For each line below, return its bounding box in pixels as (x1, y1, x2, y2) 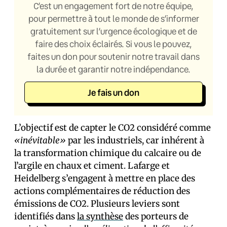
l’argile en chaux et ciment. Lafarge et (14, 160, 170, 171)
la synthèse (77, 211, 123, 222)
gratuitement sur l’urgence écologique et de (30, 25, 197, 37)
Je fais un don (88, 87, 139, 98)
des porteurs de (123, 211, 188, 222)
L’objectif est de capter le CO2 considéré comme (14, 122, 211, 133)
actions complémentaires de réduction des (14, 185, 190, 197)
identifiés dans (14, 211, 77, 222)
